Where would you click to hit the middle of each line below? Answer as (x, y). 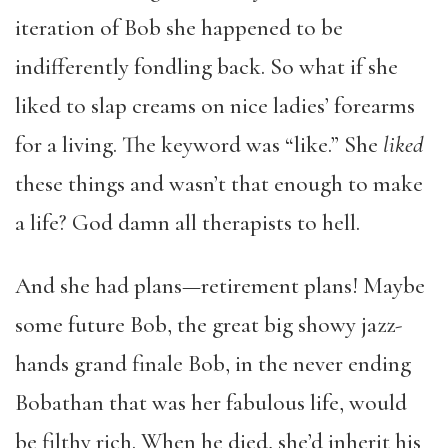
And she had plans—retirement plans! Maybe (220, 286)
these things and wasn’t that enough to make (219, 184)
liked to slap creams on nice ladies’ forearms (215, 106)
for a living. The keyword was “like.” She (199, 145)
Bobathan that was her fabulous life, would (211, 403)
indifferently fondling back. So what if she (206, 67)
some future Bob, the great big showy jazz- (208, 325)
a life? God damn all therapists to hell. (187, 223)
